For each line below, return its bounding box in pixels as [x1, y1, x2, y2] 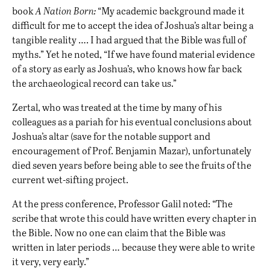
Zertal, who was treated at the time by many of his [12, 101, 222, 114]
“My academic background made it [96, 4, 245, 17]
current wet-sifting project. [12, 173, 128, 186]
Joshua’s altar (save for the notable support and [12, 130, 210, 143]
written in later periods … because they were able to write [12, 240, 255, 254]
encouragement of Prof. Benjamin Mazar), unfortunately [12, 144, 251, 157]
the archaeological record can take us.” [12, 77, 177, 90]
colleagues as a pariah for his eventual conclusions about [12, 115, 252, 128]
